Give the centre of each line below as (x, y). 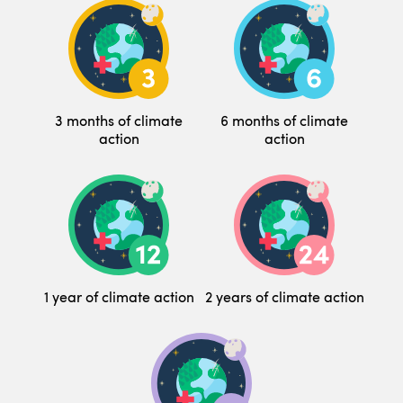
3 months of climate (119, 120)
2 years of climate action (284, 296)
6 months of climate (284, 120)
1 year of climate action (119, 296)
